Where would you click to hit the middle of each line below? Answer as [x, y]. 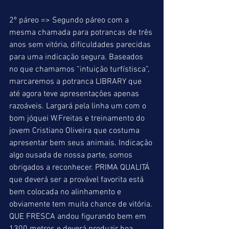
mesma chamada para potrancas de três [82, 33]
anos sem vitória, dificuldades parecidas [81, 45]
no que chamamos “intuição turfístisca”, [80, 70]
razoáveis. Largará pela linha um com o [79, 106]
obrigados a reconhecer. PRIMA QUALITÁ [81, 168]
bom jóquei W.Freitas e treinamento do [78, 119]
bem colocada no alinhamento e [66, 192]
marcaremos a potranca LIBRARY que [76, 82]
